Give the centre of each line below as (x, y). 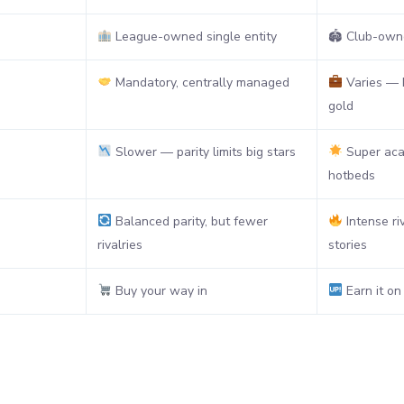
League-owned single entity (194, 36)
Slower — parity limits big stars (203, 151)
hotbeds (352, 175)
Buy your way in (159, 290)
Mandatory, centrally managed (200, 82)
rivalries (120, 244)
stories (348, 244)
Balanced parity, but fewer (189, 221)
